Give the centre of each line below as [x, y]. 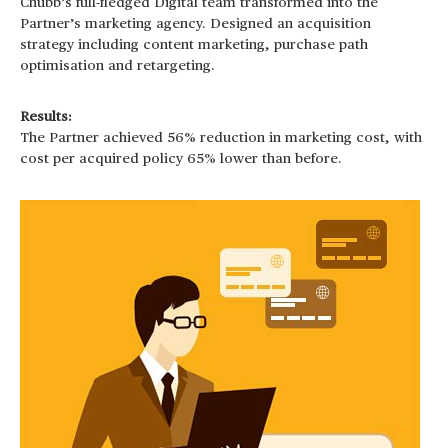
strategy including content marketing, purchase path [194, 45]
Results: [46, 117]
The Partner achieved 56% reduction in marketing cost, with [221, 138]
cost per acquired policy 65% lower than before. [181, 159]
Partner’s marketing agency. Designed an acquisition [195, 24]
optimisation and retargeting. [117, 66]
